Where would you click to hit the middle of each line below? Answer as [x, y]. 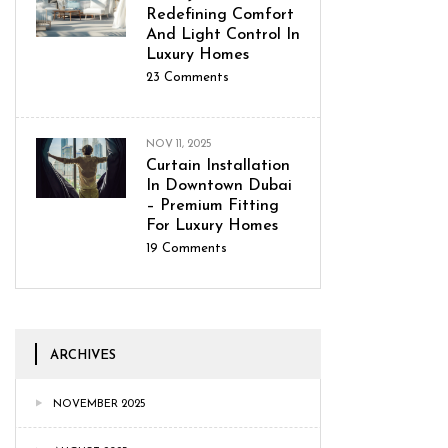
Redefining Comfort [220, 14]
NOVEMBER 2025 [99, 404]
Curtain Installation [218, 165]
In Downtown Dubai [219, 185]
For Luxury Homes [212, 225]
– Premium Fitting [212, 205]
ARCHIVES [83, 355]
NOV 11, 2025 [179, 144]
